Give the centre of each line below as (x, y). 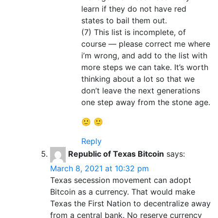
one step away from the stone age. (146, 102)
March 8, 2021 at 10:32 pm (100, 168)
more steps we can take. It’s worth (145, 67)
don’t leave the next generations (141, 90)
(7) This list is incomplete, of (134, 32)
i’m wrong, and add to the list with (144, 55)
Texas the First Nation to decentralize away (130, 203)
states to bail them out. (124, 20)
